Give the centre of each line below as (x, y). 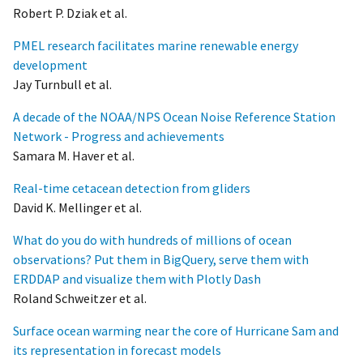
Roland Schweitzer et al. (80, 298)
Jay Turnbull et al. (62, 84)
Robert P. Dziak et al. (70, 13)
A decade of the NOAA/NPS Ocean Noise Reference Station (174, 116)
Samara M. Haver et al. (74, 155)
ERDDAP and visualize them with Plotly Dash (137, 278)
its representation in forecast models (117, 350)
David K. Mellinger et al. (77, 207)
